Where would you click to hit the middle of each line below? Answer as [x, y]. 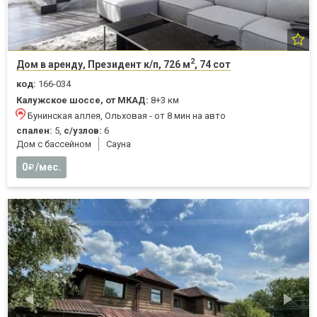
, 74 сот [213, 64]
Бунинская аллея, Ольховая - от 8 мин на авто [127, 115]
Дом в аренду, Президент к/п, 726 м [103, 64]
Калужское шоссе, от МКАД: [82, 100]
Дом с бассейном [54, 144]
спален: [34, 130]
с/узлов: [83, 130]
